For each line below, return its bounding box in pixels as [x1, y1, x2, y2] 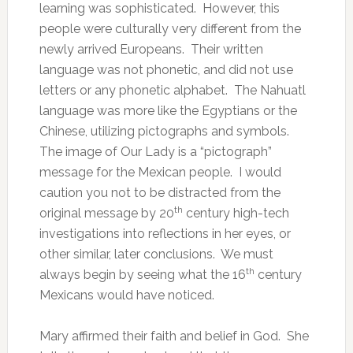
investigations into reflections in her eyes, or [39, 226, 291, 241]
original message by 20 [39, 206, 174, 221]
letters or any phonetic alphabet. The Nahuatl [39, 83, 306, 98]
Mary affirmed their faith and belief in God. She [39, 329, 309, 344]
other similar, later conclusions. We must [39, 247, 273, 262]
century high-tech [182, 206, 289, 221]
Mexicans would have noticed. [39, 288, 214, 303]
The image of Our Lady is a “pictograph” [39, 144, 272, 159]
